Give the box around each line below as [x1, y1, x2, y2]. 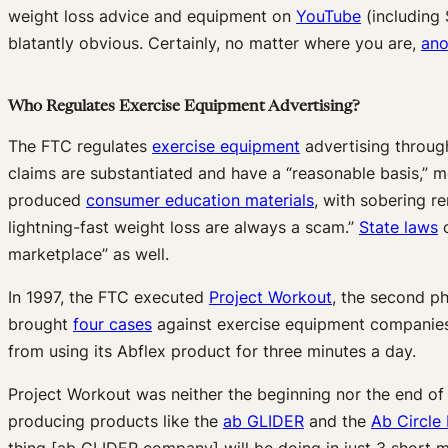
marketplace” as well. [8, 243, 169, 264]
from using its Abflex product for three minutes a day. [8, 340, 416, 361]
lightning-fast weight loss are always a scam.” [8, 216, 359, 237]
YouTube [296, 6, 361, 27]
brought [8, 313, 73, 334]
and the [304, 410, 371, 431]
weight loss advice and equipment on [8, 6, 296, 27]
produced [8, 189, 86, 210]
